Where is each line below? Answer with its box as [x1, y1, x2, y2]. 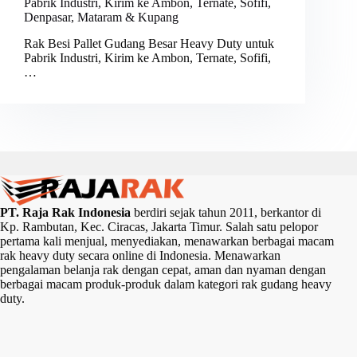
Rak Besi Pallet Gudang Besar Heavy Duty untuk [24, 36, 274, 50]
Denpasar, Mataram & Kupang [24, 10, 178, 25]
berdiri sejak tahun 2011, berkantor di [131, 206, 321, 219]
